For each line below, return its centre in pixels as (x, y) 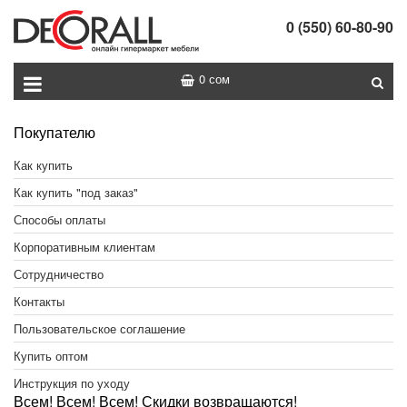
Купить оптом (51, 356)
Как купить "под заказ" (76, 193)
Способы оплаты (60, 220)
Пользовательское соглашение (99, 329)
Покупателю (55, 133)
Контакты (39, 302)
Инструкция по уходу (72, 383)
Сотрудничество (59, 274)
